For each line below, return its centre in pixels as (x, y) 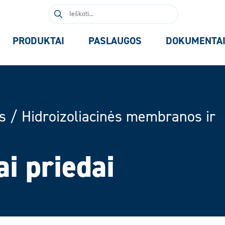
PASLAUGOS (115, 41)
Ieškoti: (60, 10)
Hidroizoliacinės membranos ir (119, 117)
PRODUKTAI (38, 41)
